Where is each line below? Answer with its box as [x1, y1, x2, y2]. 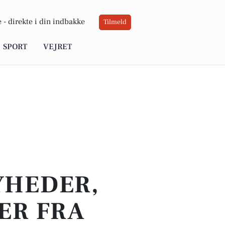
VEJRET [43, 42, 72, 52]
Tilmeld [103, 18, 127, 27]
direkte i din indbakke [8, 17, 85, 27]
